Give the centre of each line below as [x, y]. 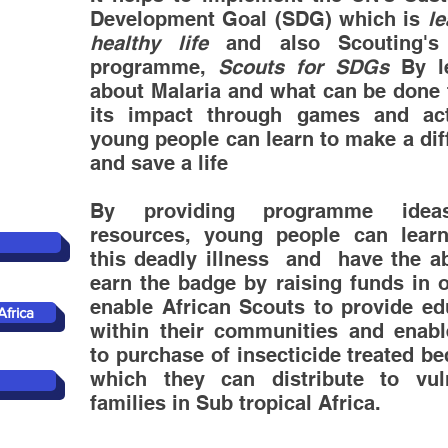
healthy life [149, 43]
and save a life [159, 163]
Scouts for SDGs [303, 67]
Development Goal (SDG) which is [259, 19]
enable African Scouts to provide [252, 307]
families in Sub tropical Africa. [235, 403]
